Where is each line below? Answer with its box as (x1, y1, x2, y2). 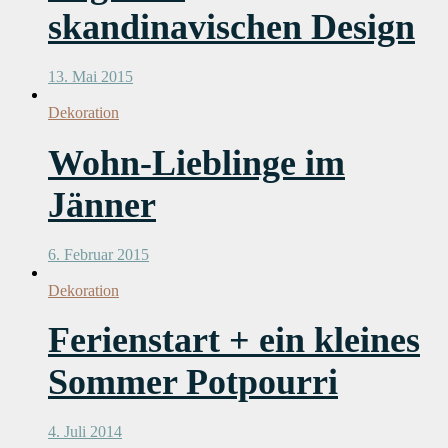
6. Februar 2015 (48, 245, 149, 263)
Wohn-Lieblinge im (48, 142, 345, 183)
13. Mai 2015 (48, 67, 133, 85)
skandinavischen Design (48, 6, 415, 47)
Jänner (48, 184, 156, 225)
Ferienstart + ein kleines (48, 320, 420, 361)
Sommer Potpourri (48, 362, 338, 403)
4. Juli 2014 (48, 423, 122, 441)
